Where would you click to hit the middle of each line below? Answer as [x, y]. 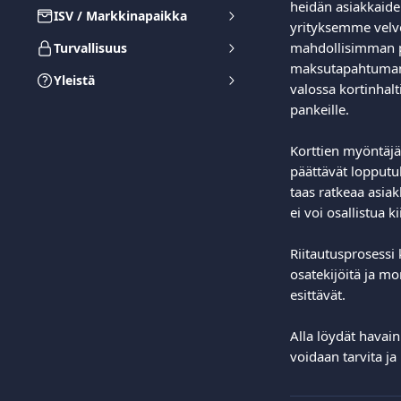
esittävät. [321, 294]
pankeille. [323, 109]
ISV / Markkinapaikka [120, 16]
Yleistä [74, 80]
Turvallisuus [90, 48]
